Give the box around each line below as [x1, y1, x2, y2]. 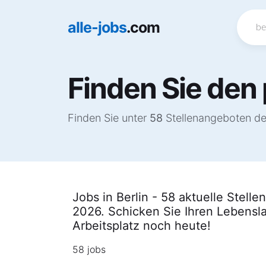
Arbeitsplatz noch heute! [72, 218, 211, 233]
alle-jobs [68, 18, 126, 36]
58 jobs [72, 243, 106, 255]
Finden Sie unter [68, 112, 150, 124]
